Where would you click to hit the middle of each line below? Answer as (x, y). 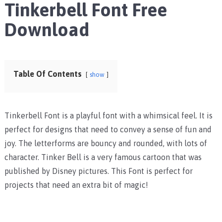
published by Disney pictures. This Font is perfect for (98, 171)
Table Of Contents (47, 74)
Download (47, 30)
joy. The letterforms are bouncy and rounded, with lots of (106, 143)
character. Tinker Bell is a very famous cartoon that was (103, 157)
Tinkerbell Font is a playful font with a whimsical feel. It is (108, 116)
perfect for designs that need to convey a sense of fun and (108, 130)
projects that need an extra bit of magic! (76, 185)
